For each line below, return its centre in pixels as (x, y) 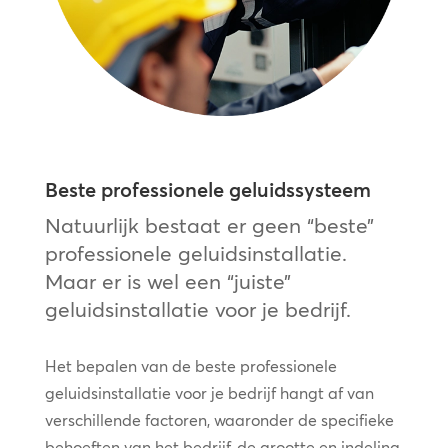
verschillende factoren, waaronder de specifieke (219, 419)
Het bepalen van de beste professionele (190, 365)
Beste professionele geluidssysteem (207, 189)
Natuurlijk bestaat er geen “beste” (209, 224)
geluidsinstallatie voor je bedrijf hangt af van (209, 392)
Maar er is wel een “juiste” (167, 280)
